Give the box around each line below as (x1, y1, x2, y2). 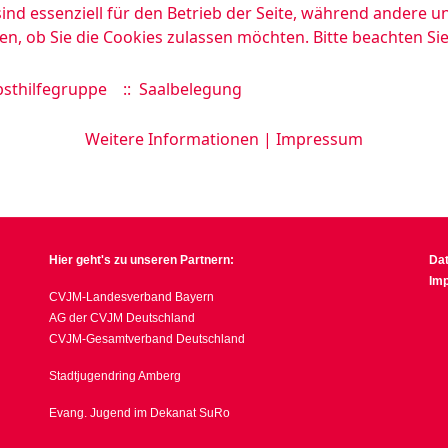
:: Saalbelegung (115, 78, 242, 100)
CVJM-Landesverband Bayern (49, 290, 214, 304)
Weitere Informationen (85, 128, 259, 150)
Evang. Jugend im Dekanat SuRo (49, 406, 230, 420)
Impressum (276, 128, 363, 150)
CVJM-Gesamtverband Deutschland (49, 332, 245, 346)
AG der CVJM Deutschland (49, 311, 195, 325)
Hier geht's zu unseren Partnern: (49, 253, 234, 267)
